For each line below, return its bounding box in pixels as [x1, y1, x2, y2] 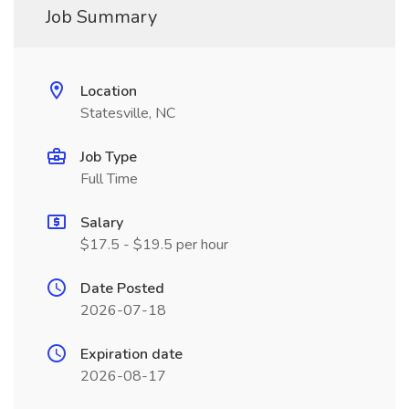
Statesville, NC [80, 103, 175, 123]
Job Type [80, 147, 137, 167]
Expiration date [80, 344, 183, 364]
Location [80, 81, 137, 101]
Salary [80, 213, 123, 233]
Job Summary [46, 5, 157, 29]
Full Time [80, 169, 138, 189]
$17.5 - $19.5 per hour [80, 235, 228, 255]
